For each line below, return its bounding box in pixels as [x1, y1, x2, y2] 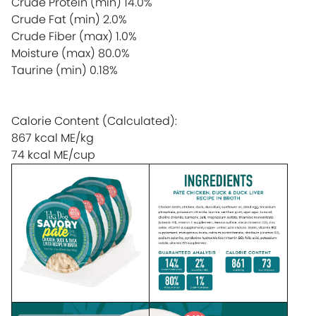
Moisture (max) [11, 44, 95, 61]
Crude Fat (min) [11, 11, 100, 28]
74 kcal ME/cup [11, 146, 95, 163]
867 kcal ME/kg [11, 129, 94, 146]
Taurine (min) [11, 61, 87, 78]
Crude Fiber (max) [11, 28, 113, 44]
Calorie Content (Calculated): [11, 112, 177, 129]
